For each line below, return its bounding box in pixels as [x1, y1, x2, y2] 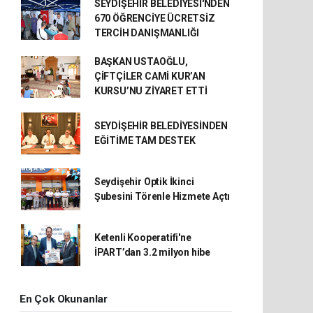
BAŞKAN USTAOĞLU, [94, 56, 188, 67]
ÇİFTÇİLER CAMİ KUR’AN [94, 71, 205, 82]
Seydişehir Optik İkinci [94, 176, 194, 187]
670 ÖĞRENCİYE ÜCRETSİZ [94, 13, 215, 24]
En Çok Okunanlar [20, 293, 108, 305]
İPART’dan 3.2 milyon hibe [94, 247, 211, 258]
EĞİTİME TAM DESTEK [94, 135, 196, 146]
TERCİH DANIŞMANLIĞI [94, 27, 200, 38]
